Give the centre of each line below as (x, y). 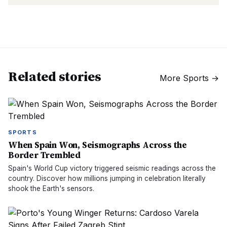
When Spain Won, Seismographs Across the (98, 145)
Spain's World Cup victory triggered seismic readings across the (112, 168)
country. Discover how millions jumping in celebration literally (107, 178)
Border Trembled (44, 155)
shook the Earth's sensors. (51, 188)
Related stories (55, 77)
